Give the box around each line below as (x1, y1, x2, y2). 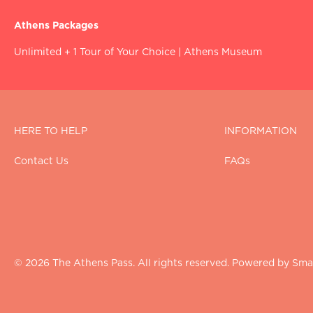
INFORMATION (224, 126, 298, 136)
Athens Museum (184, 48, 262, 57)
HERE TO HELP (14, 126, 87, 136)
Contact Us (14, 156, 68, 166)
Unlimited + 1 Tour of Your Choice (14, 48, 175, 57)
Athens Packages (14, 21, 99, 31)
